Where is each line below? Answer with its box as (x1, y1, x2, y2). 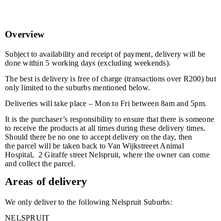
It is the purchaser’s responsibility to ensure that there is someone (5, 115, 214, 123)
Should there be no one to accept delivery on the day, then (5, 133, 192, 141)
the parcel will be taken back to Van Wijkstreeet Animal (5, 142, 184, 150)
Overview (5, 29, 44, 39)
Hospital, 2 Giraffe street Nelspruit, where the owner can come (5, 150, 210, 159)
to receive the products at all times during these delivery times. (5, 124, 206, 132)
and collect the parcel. (5, 159, 75, 168)
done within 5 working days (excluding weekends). (5, 59, 171, 67)
